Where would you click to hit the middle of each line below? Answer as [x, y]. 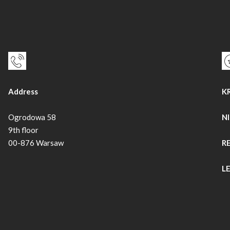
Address [23, 92]
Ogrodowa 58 [32, 117]
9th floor [23, 130]
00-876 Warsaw [36, 143]
